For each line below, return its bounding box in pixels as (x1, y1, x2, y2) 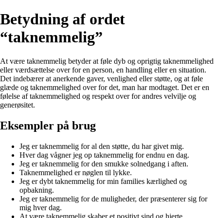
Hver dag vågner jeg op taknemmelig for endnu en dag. (19, 150, 189, 159)
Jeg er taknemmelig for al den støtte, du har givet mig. (19, 142, 184, 150)
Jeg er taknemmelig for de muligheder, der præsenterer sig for (19, 194, 207, 203)
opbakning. (19, 185, 54, 194)
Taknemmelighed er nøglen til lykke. (19, 168, 132, 177)
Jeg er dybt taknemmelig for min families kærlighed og (19, 177, 187, 185)
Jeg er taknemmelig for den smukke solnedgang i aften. (19, 159, 188, 168)
